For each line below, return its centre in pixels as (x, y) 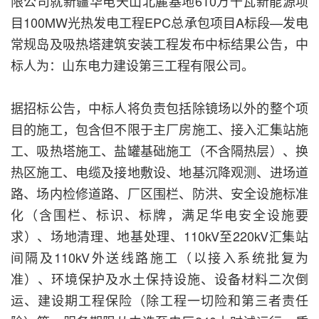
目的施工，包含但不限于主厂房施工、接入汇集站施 (159, 129)
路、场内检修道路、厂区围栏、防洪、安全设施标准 (159, 193)
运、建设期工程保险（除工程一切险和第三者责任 (159, 300)
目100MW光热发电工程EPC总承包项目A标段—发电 (159, 22)
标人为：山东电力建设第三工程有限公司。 (132, 65)
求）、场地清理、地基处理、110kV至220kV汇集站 (159, 236)
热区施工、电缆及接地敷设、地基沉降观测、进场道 (159, 172)
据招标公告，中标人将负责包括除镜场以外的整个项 (159, 108)
